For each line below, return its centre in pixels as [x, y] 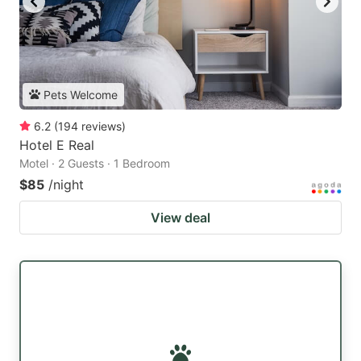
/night [66, 184]
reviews [102, 126]
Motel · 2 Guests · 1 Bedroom [95, 163]
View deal [180, 217]
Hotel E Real [57, 145]
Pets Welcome [81, 94]
